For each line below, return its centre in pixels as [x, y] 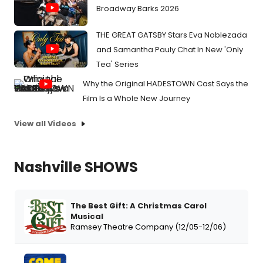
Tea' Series [117, 65]
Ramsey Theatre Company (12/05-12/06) [148, 227]
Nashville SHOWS [76, 167]
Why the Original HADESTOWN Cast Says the [166, 84]
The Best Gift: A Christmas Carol [139, 206]
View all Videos [45, 124]
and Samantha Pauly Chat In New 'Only [170, 50]
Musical [87, 217]
